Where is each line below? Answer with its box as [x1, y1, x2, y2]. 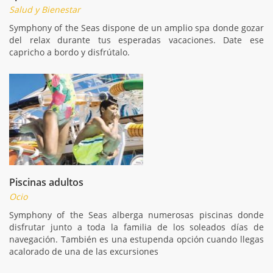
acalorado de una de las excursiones [9, 245, 158, 257]
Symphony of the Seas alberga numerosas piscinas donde [9, 208, 264, 221]
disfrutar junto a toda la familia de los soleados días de [9, 221, 264, 233]
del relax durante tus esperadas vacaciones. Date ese [9, 34, 264, 46]
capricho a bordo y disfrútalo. [9, 46, 130, 58]
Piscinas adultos [9, 175, 83, 189]
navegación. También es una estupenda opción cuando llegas [9, 233, 264, 245]
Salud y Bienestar [9, 3, 80, 15]
